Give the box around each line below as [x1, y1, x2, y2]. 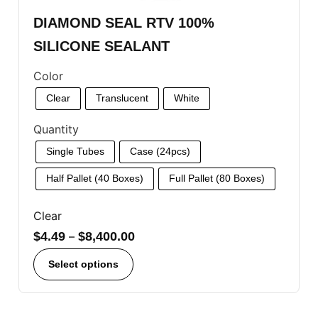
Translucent [96, 92, 148, 104]
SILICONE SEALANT [33, 38, 170, 54]
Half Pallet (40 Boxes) [46, 172, 143, 185]
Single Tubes [46, 146, 104, 158]
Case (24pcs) [130, 146, 190, 158]
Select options [48, 258, 119, 270]
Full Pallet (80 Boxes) [169, 172, 265, 185]
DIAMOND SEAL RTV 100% [33, 14, 214, 31]
